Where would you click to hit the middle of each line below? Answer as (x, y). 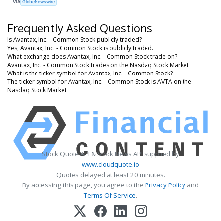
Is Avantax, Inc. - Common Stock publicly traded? (74, 39)
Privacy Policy (165, 185)
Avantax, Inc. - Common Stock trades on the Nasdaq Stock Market (98, 65)
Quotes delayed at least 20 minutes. (110, 174)
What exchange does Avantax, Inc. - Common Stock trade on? (92, 56)
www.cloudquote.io (110, 164)
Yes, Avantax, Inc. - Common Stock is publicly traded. (80, 48)
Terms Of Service (110, 195)
